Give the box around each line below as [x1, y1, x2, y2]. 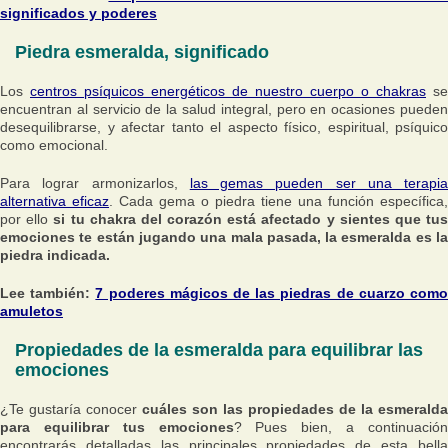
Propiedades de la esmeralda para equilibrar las [15, 340, 423, 360]
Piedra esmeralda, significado [15, 42, 269, 62]
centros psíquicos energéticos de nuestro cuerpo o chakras [30, 83, 426, 99]
